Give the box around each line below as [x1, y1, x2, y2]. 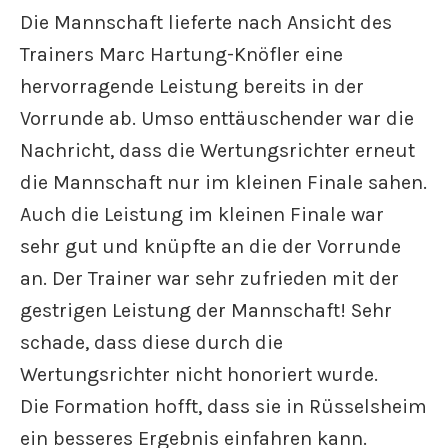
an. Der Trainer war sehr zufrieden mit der [20, 267, 399, 290]
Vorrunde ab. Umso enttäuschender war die [20, 107, 414, 130]
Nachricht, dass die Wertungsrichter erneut [20, 139, 415, 162]
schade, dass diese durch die [20, 331, 283, 354]
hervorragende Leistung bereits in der [20, 75, 364, 98]
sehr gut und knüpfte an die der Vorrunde [20, 235, 401, 258]
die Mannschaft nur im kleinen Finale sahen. [20, 171, 427, 194]
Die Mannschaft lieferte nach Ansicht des [20, 11, 392, 34]
